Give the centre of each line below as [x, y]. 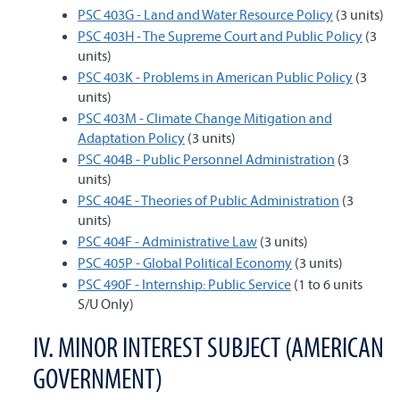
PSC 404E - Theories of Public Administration [208, 200]
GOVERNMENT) [98, 378]
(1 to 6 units [327, 284]
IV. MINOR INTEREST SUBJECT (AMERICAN [208, 347]
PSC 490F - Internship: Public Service [184, 284]
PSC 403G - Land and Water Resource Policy [205, 14]
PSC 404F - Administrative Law [167, 241]
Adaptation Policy [131, 137]
